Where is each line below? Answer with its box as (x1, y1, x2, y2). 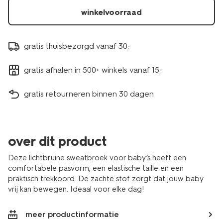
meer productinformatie (25, 210, 119, 219)
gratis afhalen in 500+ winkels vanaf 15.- (24, 65, 163, 75)
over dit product (8, 133, 107, 149)
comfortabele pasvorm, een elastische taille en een (8, 164, 184, 173)
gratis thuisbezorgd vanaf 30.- (24, 41, 131, 51)
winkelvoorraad (81, 7, 142, 17)
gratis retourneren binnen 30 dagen (24, 89, 154, 99)
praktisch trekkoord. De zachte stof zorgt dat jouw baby (8, 174, 204, 183)
